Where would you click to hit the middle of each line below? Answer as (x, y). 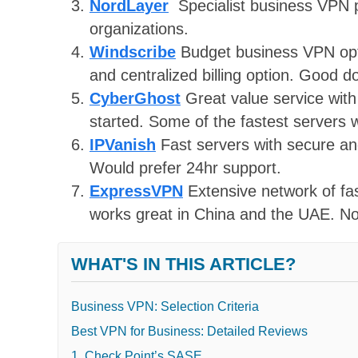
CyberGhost (135, 99)
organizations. (139, 29)
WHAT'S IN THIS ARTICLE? (183, 264)
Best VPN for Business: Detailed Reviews (189, 331)
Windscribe (133, 52)
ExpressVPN (136, 191)
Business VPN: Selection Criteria (165, 306)
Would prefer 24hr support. (185, 168)
